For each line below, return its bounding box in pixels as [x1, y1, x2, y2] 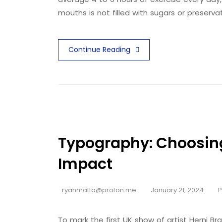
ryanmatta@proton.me [62, 185, 136, 195]
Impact [58, 154, 112, 174]
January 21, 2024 [149, 185, 204, 195]
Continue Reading [68, 45, 130, 55]
